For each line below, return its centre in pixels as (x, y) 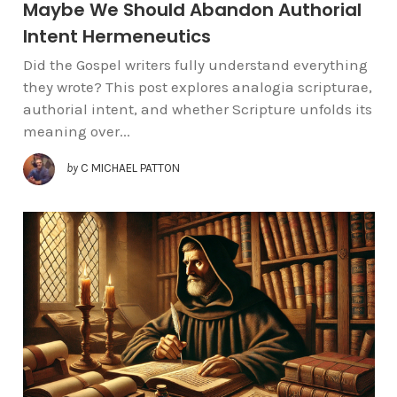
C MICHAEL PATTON (130, 167)
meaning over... (76, 131)
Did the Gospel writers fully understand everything (195, 64)
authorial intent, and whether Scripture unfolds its (197, 109)
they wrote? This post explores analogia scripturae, (197, 86)
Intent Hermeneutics (117, 36)
